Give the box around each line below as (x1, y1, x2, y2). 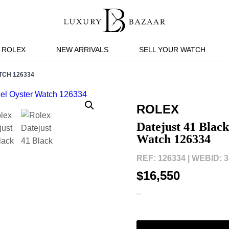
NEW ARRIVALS (56, 45, 108, 54)
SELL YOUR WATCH (139, 45, 205, 54)
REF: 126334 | (136, 154, 190, 163)
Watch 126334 (136, 132, 211, 146)
